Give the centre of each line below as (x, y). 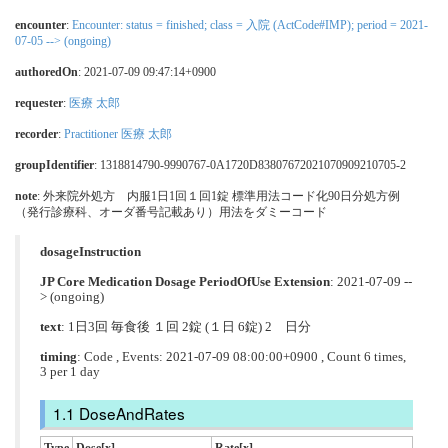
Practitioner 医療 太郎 (118, 133)
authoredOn (46, 71)
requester (39, 102)
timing (58, 356)
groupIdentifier (54, 164)
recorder (36, 133)
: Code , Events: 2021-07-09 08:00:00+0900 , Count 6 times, (241, 356)
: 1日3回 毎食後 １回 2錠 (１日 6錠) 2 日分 (186, 326)
